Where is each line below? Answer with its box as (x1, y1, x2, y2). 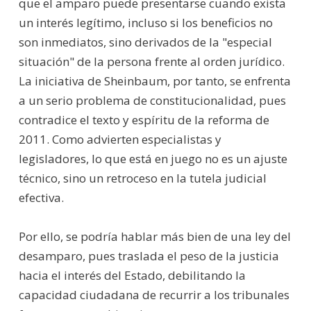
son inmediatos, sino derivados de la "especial (18, 33, 272, 50)
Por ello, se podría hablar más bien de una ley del (18, 228, 291, 244)
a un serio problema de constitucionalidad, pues (18, 92, 286, 108)
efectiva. (18, 189, 64, 205)
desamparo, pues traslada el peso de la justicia (18, 247, 279, 264)
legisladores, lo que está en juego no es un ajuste (18, 150, 287, 167)
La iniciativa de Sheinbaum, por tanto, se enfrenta (18, 72, 291, 89)
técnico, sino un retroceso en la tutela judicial (18, 169, 267, 186)
